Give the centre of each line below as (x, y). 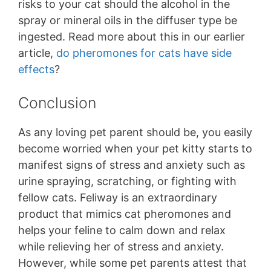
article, (37, 53)
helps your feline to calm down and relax (122, 230)
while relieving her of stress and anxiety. (121, 247)
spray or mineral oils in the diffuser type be (128, 21)
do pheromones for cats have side (144, 53)
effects (36, 70)
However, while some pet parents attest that (132, 263)
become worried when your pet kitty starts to (135, 149)
